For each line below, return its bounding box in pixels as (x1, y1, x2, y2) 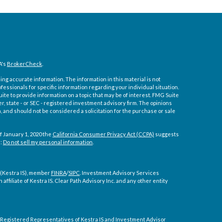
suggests (154, 131, 179, 137)
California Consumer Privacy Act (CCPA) (52, 131, 154, 137)
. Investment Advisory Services (79, 169, 159, 176)
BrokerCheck (6, 60, 42, 67)
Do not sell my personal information (2, 139, 93, 145)
